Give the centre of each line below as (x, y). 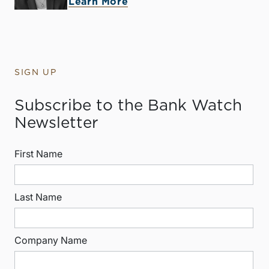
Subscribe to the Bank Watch (128, 106)
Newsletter (56, 123)
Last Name (38, 197)
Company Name (51, 240)
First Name (38, 154)
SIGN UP (36, 73)
